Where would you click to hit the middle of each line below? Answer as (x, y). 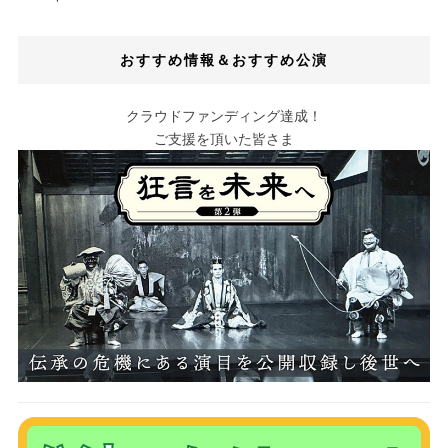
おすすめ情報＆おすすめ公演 (224, 59)
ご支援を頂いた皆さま (224, 138)
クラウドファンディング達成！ (224, 115)
